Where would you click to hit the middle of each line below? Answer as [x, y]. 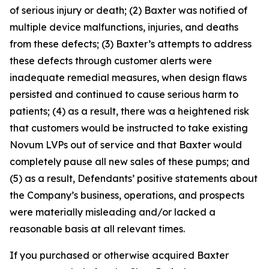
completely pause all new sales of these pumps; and [130, 162]
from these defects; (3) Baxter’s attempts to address [131, 44]
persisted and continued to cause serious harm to [124, 94]
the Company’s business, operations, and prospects [127, 195]
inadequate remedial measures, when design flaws [128, 77]
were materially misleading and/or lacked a [113, 212]
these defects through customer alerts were [111, 61]
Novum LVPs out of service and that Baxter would [126, 145]
